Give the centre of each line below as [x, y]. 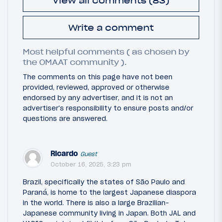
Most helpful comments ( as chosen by [106, 52]
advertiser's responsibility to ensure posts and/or [108, 108]
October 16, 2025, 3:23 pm [91, 164]
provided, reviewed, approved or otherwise [96, 87]
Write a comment [111, 28]
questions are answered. [65, 118]
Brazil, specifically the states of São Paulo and [104, 182]
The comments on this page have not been [98, 77]
